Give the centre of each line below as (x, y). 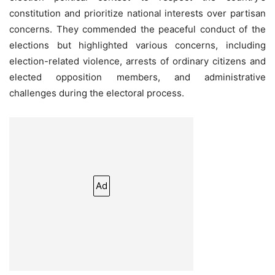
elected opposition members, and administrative (137, 77)
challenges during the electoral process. (97, 93)
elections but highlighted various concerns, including (137, 45)
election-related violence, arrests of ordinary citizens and (137, 61)
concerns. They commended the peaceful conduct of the (137, 29)
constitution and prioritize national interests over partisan (137, 14)
